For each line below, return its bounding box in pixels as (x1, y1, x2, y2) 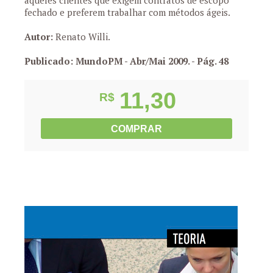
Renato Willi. (53, 30, 110, 43)
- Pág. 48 (191, 55, 229, 67)
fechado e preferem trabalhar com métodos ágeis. (24, 6, 230, 18)
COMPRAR (111, 124, 162, 134)
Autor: (24, 30, 53, 43)
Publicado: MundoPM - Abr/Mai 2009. (24, 55, 191, 67)
